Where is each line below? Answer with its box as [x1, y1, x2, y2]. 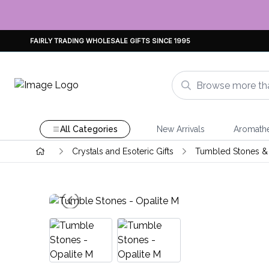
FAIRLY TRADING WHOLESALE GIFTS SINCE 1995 [30, 36, 190, 45]
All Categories [59, 124, 118, 134]
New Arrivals [156, 124, 205, 134]
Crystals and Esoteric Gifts [71, 147, 174, 156]
